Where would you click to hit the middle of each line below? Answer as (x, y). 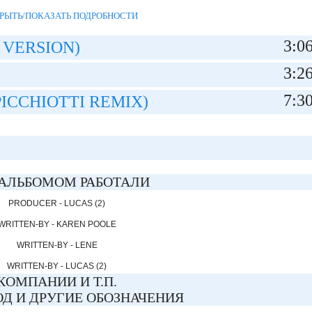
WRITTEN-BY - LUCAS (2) (57, 266)
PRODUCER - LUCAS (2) (57, 203)
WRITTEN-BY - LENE (57, 245)
